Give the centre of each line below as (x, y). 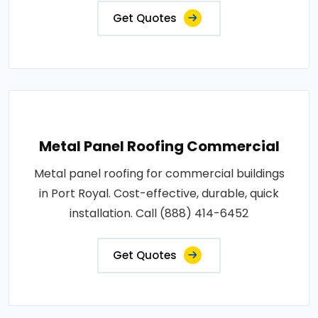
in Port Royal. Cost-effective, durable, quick (159, 193)
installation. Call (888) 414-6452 (159, 213)
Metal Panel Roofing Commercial (159, 146)
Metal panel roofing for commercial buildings (159, 173)
